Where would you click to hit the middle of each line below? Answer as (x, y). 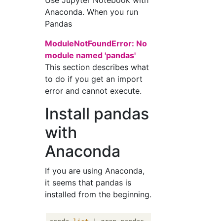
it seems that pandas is (88, 183)
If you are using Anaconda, (95, 171)
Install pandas (97, 114)
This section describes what (97, 67)
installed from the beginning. (98, 194)
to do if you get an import (94, 79)
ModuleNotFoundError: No (96, 43)
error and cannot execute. (93, 91)
